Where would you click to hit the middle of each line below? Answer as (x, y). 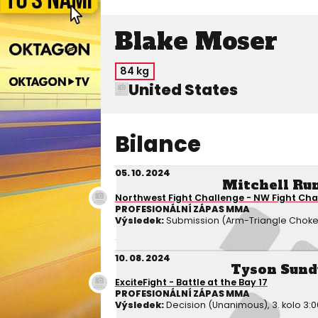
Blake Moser (196, 41)
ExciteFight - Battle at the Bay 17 (191, 283)
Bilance (158, 145)
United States (183, 89)
